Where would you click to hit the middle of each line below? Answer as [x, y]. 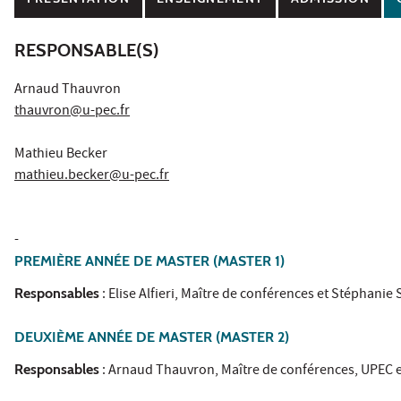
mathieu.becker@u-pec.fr [92, 176]
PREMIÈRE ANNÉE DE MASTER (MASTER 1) [149, 260]
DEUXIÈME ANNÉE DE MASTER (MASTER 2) [152, 337]
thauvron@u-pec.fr [72, 111]
